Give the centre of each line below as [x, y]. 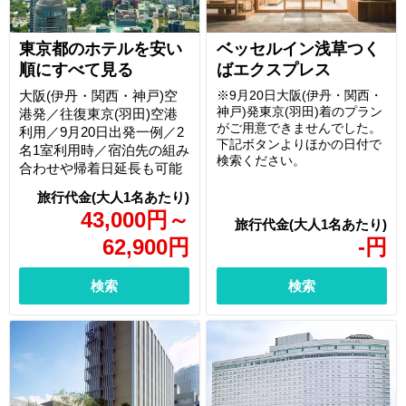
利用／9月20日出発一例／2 [101, 132]
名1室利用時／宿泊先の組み [104, 150]
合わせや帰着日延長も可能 [101, 169]
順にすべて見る [76, 70]
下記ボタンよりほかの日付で [299, 145]
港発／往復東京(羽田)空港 [98, 114]
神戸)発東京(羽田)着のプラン [299, 112]
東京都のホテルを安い [101, 49]
